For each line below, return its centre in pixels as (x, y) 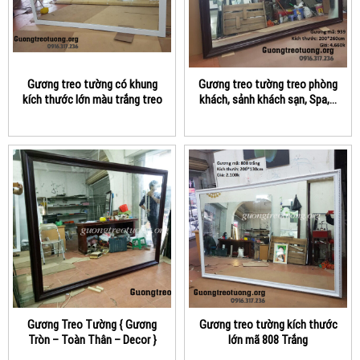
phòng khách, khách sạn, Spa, (92, 115)
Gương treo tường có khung (92, 85)
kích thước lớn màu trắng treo (92, 100)
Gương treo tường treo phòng (268, 85)
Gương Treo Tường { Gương (92, 325)
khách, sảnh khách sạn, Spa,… (268, 100)
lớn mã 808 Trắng (268, 340)
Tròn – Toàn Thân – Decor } (92, 340)
